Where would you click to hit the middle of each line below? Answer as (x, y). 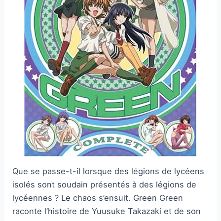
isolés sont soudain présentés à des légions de (105, 185)
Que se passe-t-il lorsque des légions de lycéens (109, 171)
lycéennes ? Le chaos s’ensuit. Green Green (98, 198)
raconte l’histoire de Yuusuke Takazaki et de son (107, 211)
